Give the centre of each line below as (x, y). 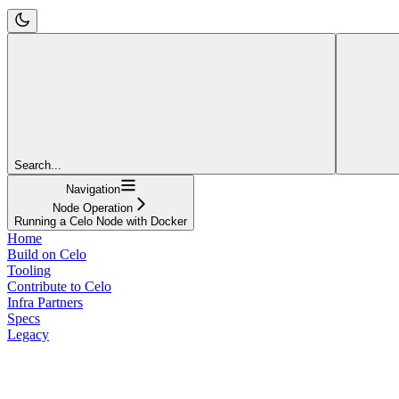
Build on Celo (47, 254)
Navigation (93, 189)
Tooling (29, 270)
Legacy (28, 334)
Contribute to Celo (59, 286)
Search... (38, 165)
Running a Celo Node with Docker (101, 221)
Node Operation (93, 208)
